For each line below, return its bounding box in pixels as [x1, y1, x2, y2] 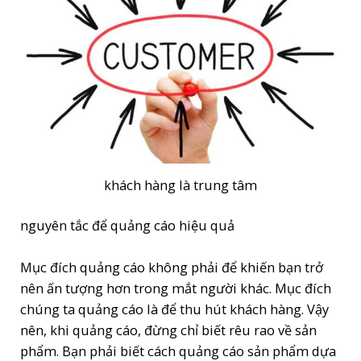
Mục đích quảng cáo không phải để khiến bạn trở [20, 258, 324, 277]
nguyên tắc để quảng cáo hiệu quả [20, 216, 235, 235]
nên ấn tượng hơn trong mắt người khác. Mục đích [20, 279, 332, 298]
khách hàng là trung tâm [104, 175, 257, 194]
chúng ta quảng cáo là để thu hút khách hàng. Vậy [20, 300, 330, 319]
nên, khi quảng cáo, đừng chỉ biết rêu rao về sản [20, 321, 317, 340]
